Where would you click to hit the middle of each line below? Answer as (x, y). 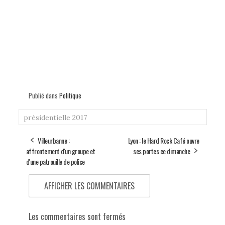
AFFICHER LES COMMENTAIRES (89, 186)
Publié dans (44, 95)
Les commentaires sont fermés (77, 216)
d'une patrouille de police (55, 161)
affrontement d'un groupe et (60, 151)
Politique (70, 95)
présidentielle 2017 (55, 117)
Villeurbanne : (53, 140)
